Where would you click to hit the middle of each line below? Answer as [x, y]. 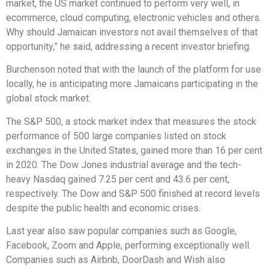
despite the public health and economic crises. [103, 208]
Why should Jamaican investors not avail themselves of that [132, 32]
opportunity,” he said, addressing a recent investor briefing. [128, 46]
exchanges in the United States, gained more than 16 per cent [134, 150]
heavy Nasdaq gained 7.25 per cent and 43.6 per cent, [118, 179]
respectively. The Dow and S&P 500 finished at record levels [133, 193]
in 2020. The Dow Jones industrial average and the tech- [124, 165]
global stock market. [48, 98]
